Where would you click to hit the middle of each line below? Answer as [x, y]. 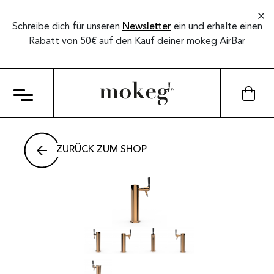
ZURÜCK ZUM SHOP [102, 150]
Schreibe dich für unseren [67, 27]
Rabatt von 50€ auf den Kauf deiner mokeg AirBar [137, 42]
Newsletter [146, 27]
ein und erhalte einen [217, 27]
